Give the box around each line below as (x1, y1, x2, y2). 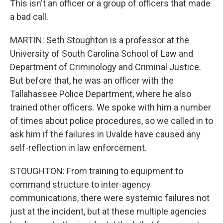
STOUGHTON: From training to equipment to (10, 166, 183, 176)
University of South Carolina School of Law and (10, 48, 193, 59)
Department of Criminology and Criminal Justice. (10, 62, 201, 72)
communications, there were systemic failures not (10, 193, 210, 203)
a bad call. (10, 11, 48, 22)
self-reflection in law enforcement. (10, 142, 147, 153)
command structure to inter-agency (10, 179, 151, 190)
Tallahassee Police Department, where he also (10, 89, 191, 99)
